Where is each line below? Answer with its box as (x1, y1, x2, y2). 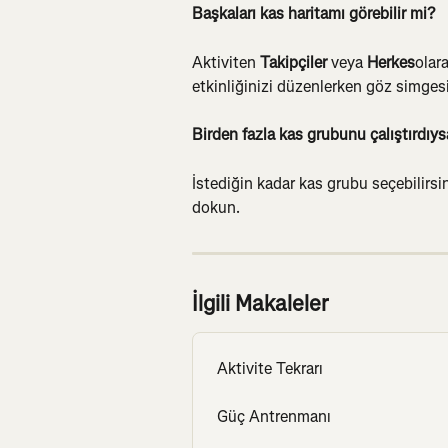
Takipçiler (260, 51, 327, 73)
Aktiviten (192, 51, 260, 73)
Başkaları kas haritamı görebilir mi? (192, 2, 435, 24)
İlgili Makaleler (192, 289, 328, 319)
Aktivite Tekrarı (217, 358, 323, 380)
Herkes (367, 51, 415, 73)
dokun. (192, 197, 240, 219)
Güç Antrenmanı (217, 406, 331, 428)
